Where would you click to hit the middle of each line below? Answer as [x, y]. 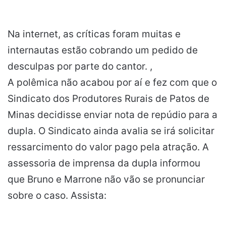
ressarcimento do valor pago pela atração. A [108, 147]
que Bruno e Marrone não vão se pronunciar [106, 180]
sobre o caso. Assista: [57, 196]
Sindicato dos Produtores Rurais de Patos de [108, 99]
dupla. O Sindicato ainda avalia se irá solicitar [111, 131]
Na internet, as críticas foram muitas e [94, 34]
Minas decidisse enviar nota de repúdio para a [112, 115]
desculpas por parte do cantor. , [80, 67]
